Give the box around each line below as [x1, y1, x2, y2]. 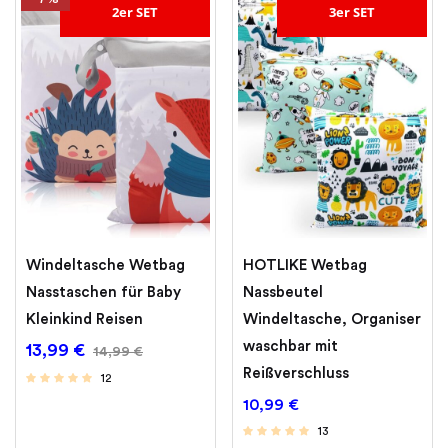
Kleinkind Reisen [26, 312, 143, 328]
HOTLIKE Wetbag [243, 258, 367, 274]
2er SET [112, 3, 158, 22]
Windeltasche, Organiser [243, 312, 421, 328]
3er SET [329, 3, 375, 22]
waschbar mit [243, 339, 338, 355]
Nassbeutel [243, 285, 323, 301]
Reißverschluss [243, 366, 349, 382]
